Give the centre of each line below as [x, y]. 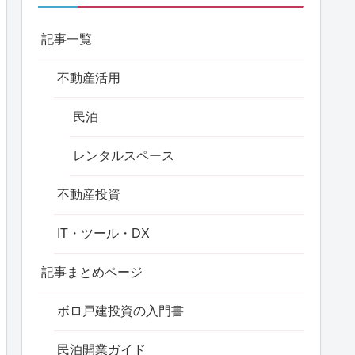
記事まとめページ [92, 273]
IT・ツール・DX [103, 234]
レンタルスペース [124, 156]
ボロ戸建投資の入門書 [120, 311]
